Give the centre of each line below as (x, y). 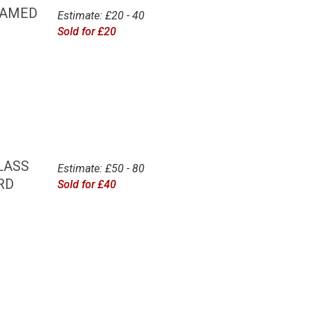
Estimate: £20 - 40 (101, 15)
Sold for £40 (86, 185)
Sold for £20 (86, 31)
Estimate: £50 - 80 (101, 169)
